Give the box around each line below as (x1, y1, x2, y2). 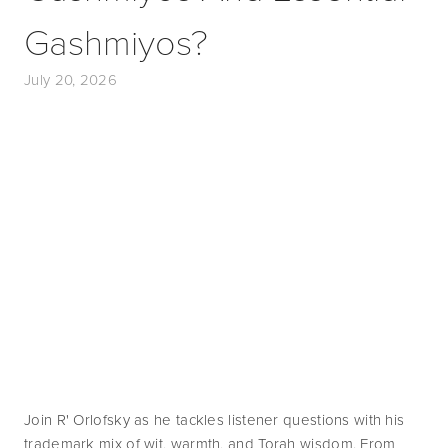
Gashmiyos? (24, 16, 208, 65)
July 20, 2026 (24, 69, 117, 90)
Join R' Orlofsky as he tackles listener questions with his (24, 409, 405, 430)
